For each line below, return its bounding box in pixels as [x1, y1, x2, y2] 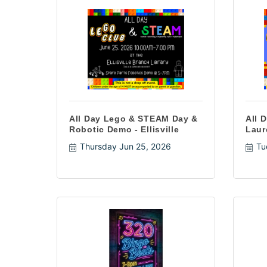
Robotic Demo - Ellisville [69, 125, 179, 134]
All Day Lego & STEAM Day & [69, 114, 198, 123]
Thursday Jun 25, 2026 [79, 141, 171, 151]
